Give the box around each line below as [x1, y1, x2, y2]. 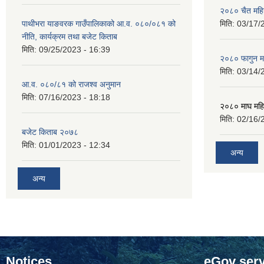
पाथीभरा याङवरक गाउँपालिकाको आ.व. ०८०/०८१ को [22, 19, 176, 28]
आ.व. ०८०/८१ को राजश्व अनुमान [22, 80, 121, 89]
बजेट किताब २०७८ [22, 127, 78, 137]
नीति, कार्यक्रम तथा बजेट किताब [22, 32, 117, 41]
